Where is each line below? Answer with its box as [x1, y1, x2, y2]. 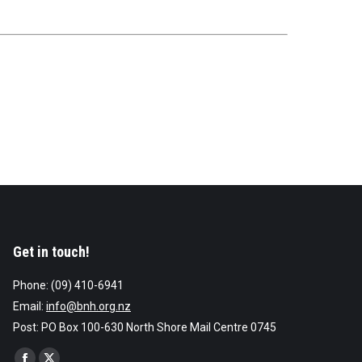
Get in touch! [12, 242, 90, 260]
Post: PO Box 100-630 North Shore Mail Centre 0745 [12, 320, 276, 334]
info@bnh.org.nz [45, 299, 131, 313]
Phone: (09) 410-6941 [12, 278, 124, 292]
